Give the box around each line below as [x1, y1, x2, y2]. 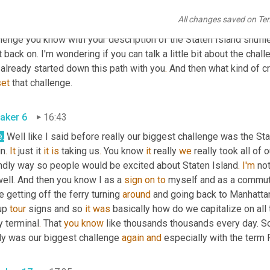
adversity [181, 19, 220, 31]
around [122, 188, 151, 200]
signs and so [26, 202, 85, 215]
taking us [59, 145, 99, 157]
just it [16, 145, 43, 157]
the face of [130, 19, 181, 31]
